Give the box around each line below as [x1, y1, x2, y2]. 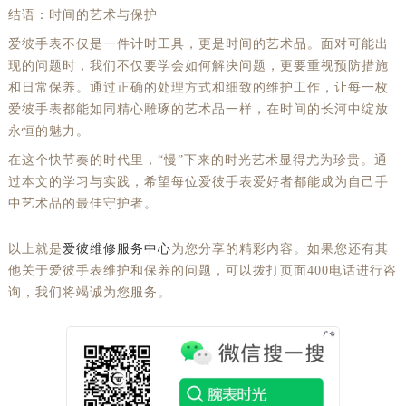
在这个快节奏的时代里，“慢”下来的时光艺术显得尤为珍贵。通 [7, 153, 388, 167]
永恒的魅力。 [7, 124, 90, 138]
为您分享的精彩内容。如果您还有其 [170, 242, 389, 256]
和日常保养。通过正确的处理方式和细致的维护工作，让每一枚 [7, 81, 389, 94]
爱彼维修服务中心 [62, 242, 171, 256]
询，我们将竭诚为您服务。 [7, 285, 171, 299]
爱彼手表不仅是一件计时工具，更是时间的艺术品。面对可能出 [7, 37, 389, 51]
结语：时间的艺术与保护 [7, 8, 158, 22]
